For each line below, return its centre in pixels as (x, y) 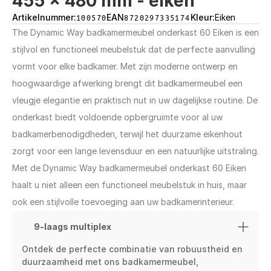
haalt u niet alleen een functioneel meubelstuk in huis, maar (129, 185)
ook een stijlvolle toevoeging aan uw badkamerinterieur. (123, 202)
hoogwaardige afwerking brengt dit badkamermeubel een (127, 83)
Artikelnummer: (44, 17)
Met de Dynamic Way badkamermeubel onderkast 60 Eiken (129, 168)
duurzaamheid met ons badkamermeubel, (110, 262)
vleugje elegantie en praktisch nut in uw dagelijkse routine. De (135, 100)
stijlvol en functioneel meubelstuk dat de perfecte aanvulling (134, 49)
